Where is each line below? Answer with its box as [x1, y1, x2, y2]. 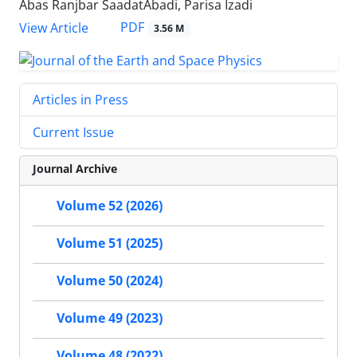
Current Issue [33, 124, 114, 142]
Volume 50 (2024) [57, 272, 163, 290]
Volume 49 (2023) [57, 309, 163, 328]
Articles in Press [33, 91, 128, 109]
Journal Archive [33, 161, 117, 177]
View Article [19, 18, 88, 37]
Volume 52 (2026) [57, 197, 163, 215]
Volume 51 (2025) [57, 234, 163, 253]
